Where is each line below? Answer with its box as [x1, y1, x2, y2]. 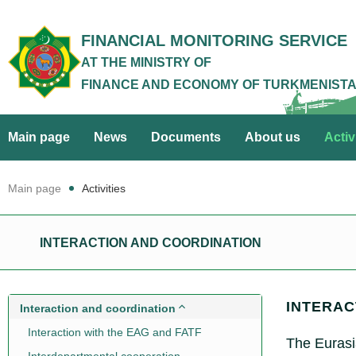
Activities [82, 182, 126, 195]
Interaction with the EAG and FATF [28, 326, 202, 339]
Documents [151, 130, 221, 144]
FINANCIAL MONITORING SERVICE [81, 32, 347, 49]
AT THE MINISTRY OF [81, 56, 211, 69]
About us [245, 130, 300, 144]
